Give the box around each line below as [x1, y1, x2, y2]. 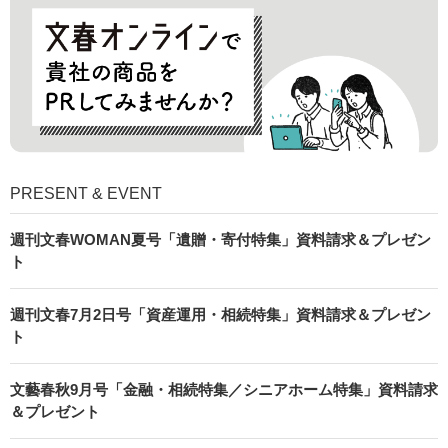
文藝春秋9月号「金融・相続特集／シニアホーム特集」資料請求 [10, 381, 438, 399]
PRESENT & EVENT [10, 185, 162, 203]
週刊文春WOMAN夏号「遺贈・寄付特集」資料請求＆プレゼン [10, 231, 431, 249]
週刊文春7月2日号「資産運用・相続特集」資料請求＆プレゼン [10, 306, 431, 324]
